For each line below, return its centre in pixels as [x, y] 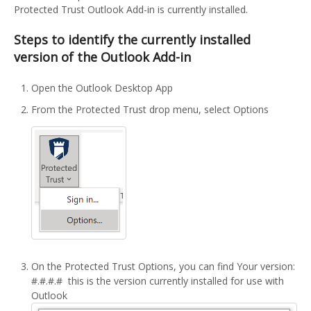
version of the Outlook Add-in [102, 57]
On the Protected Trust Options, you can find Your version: [163, 267]
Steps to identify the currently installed [132, 40]
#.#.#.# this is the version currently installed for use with [158, 281]
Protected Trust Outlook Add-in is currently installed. [131, 10]
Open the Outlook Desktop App [102, 88]
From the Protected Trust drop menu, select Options [150, 110]
